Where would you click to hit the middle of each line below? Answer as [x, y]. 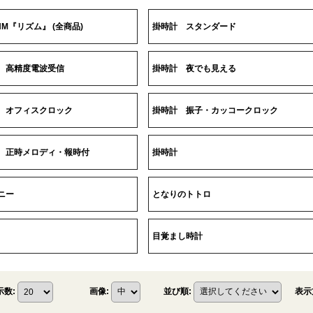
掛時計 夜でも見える [195, 68]
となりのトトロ [182, 194]
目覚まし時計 [178, 236]
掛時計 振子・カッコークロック [216, 110]
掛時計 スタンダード [195, 26]
